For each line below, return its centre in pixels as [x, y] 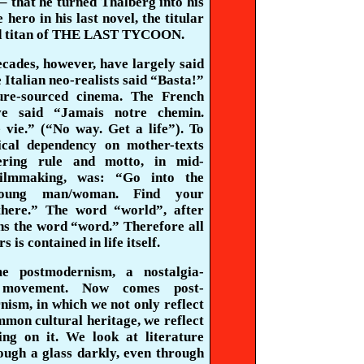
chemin [179, 113]
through [180, 353]
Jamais [82, 113]
